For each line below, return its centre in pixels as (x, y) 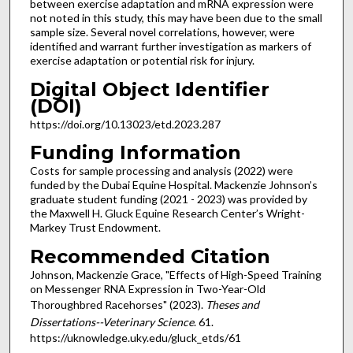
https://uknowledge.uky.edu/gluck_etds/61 (135, 337)
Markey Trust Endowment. (95, 228)
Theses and (232, 304)
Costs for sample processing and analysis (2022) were (161, 171)
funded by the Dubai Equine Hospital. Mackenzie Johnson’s (173, 185)
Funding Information (135, 153)
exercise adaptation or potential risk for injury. (142, 60)
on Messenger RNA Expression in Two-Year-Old (147, 288)
